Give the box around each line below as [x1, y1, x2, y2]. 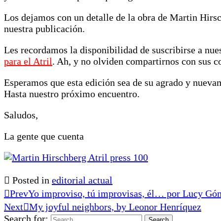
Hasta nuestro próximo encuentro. [4, 88, 140, 99]
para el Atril [4, 55, 52, 67]
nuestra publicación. [4, 23, 85, 34]
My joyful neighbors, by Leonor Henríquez [29, 201, 201, 212]
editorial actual [52, 174, 112, 185]
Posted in [10, 174, 52, 185]
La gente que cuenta [4, 130, 84, 142]
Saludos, [4, 109, 38, 120]
